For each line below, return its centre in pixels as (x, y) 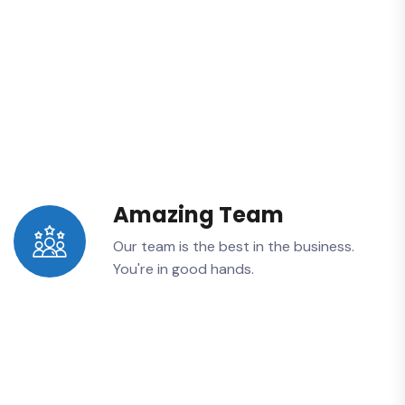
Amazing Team (198, 214)
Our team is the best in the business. (233, 246)
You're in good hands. (183, 268)
